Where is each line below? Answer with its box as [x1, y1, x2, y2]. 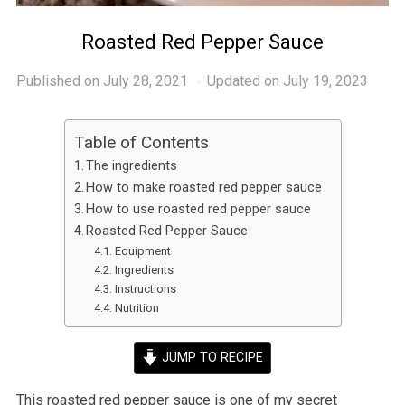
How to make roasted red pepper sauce [86, 180, 323, 196]
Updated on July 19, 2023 [206, 72, 368, 90]
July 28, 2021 [102, 72, 188, 90]
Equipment [114, 244, 171, 259]
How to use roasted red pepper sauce [86, 202, 312, 218]
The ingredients [86, 158, 178, 174]
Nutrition [114, 301, 159, 316]
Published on [15, 72, 103, 90]
